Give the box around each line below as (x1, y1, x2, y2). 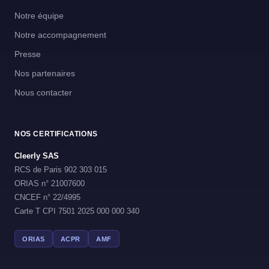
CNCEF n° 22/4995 (14, 193, 80, 202)
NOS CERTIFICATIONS (14, 130, 98, 138)
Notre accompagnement (14, 30, 106, 40)
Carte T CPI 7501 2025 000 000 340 (14, 207, 139, 216)
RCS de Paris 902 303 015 (14, 165, 107, 174)
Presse (14, 49, 41, 59)
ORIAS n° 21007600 (14, 179, 85, 188)
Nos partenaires (14, 68, 75, 78)
